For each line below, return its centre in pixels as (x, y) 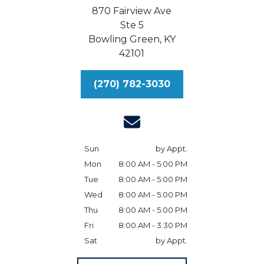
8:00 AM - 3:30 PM (153, 225)
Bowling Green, (125, 39)
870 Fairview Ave (132, 11)
